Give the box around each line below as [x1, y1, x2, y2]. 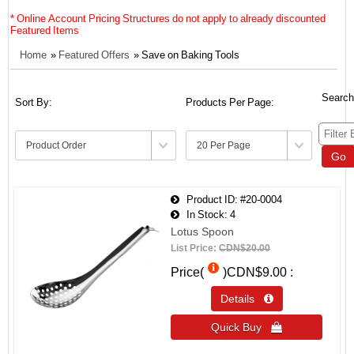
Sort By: [15, 96, 52, 107]
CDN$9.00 [227, 266, 287, 278]
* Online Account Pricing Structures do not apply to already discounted [10, 13, 326, 24]
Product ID [179, 194, 235, 205]
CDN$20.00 [219, 243, 270, 253]
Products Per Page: [186, 96, 274, 107]
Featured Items [10, 25, 79, 36]
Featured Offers [58, 50, 130, 60]
